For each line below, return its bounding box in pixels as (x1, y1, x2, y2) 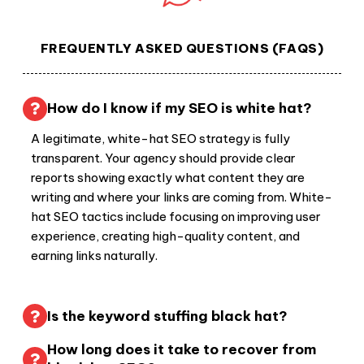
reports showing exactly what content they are (31, 169, 305, 185)
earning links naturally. (31, 247, 158, 263)
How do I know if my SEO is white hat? (47, 99, 312, 118)
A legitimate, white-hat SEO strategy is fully (31, 130, 290, 146)
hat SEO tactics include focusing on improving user (31, 208, 321, 224)
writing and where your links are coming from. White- (31, 188, 332, 205)
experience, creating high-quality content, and (31, 227, 300, 244)
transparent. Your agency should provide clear (31, 149, 296, 166)
